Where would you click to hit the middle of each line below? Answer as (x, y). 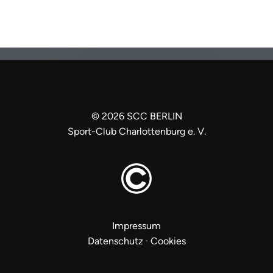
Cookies (168, 241)
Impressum (136, 226)
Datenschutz (115, 241)
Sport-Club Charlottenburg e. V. (136, 131)
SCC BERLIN (153, 116)
